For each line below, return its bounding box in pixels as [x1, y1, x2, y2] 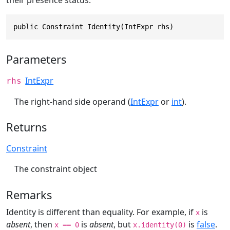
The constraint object [14, 163, 97, 175]
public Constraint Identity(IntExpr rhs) [13, 23, 174, 31]
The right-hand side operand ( [14, 95, 130, 107]
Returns [6, 120, 47, 135]
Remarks [6, 187, 52, 202]
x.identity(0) [133, 220, 186, 229]
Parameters [6, 51, 66, 67]
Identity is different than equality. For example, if [6, 206, 196, 218]
